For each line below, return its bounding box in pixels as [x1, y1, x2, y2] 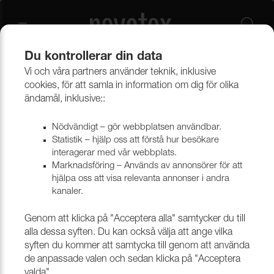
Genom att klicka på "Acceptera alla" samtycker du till [24, 215, 245, 224]
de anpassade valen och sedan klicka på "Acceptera [24, 255, 240, 265]
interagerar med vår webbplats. [52, 149, 177, 158]
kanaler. [52, 187, 83, 196]
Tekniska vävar [56, 70, 102, 78]
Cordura [192, 70, 218, 78]
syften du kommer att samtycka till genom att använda [24, 242, 250, 251]
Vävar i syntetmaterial [114, 70, 180, 78]
